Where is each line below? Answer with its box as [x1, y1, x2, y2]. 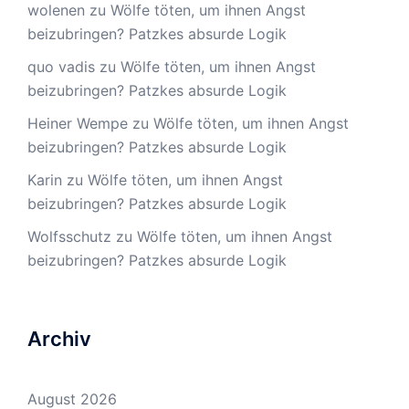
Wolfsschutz [27, 227, 111, 246]
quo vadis [27, 58, 95, 77]
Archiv [27, 327, 91, 351]
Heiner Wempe [27, 114, 128, 133]
